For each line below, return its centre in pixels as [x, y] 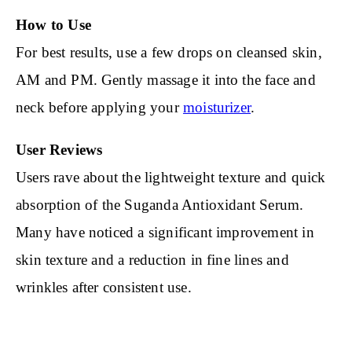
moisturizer [217, 108]
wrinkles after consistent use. [104, 288]
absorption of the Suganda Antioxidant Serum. [160, 205]
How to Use [53, 25]
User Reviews [59, 150]
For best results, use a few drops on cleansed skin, [169, 53]
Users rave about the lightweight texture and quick [171, 178]
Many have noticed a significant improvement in [165, 233]
